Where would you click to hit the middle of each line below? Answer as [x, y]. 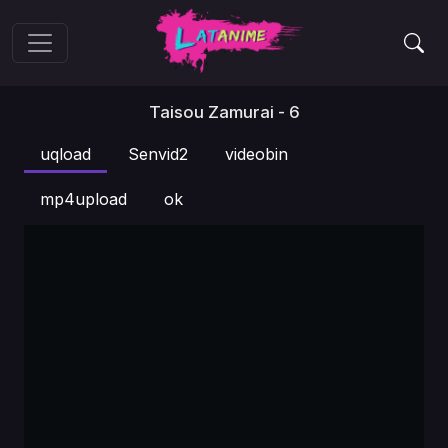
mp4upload [83, 199]
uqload [65, 154]
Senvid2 [158, 154]
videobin [256, 154]
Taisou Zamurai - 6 [224, 112]
